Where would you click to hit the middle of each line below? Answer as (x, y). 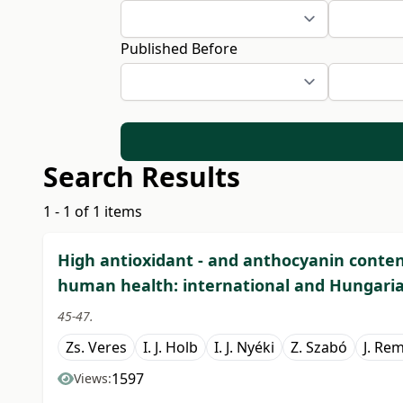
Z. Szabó (319, 348)
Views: (93, 379)
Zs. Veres (96, 348)
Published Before (179, 49)
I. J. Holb (170, 348)
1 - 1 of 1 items (93, 212)
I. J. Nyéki (244, 348)
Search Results (142, 177)
